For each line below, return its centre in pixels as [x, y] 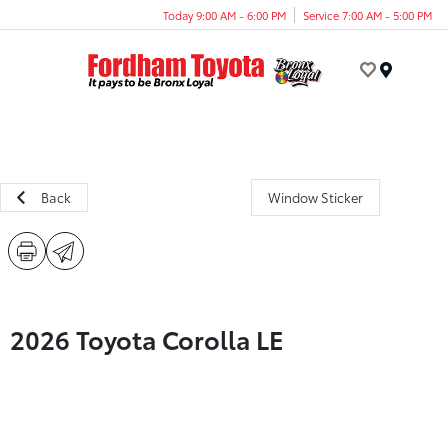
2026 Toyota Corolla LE [147, 338]
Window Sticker [315, 197]
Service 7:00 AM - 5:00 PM [367, 14]
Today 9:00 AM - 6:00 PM [224, 14]
